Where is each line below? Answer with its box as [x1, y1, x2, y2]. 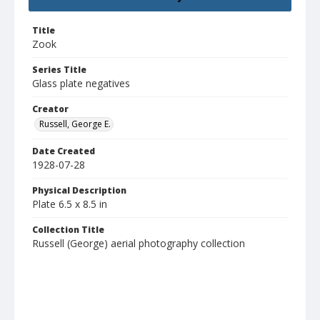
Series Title [32, 64, 86, 76]
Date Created [32, 145, 95, 158]
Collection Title [32, 224, 104, 236]
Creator [32, 103, 69, 116]
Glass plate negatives [32, 76, 130, 91]
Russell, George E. [39, 118, 111, 131]
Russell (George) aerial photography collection [32, 236, 245, 251]
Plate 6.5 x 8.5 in [32, 197, 107, 211]
